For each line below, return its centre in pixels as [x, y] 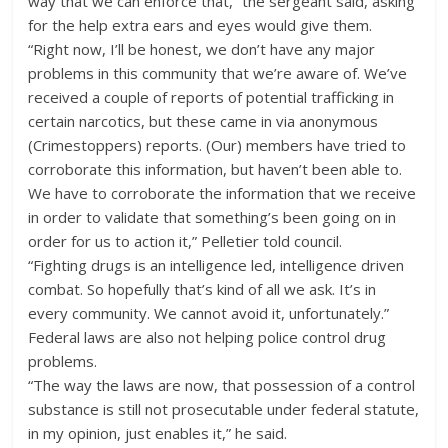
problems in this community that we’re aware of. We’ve [218, 72]
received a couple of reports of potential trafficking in [211, 96]
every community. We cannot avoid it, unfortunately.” [209, 312]
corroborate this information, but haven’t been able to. [215, 168]
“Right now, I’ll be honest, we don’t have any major [202, 48]
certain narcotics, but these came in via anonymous [203, 120]
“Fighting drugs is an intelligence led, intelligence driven [216, 264]
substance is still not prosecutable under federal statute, [224, 408]
